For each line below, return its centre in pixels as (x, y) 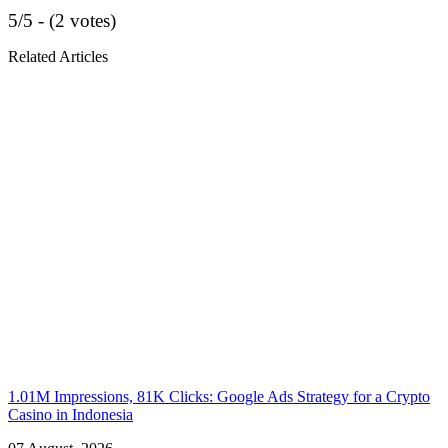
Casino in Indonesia (70, 414)
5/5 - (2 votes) (62, 20)
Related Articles (58, 56)
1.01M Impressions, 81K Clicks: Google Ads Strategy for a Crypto (219, 396)
